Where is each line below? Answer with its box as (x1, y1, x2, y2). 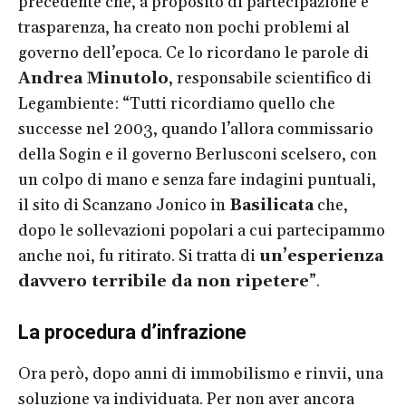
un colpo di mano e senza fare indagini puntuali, (18, 169, 376, 190)
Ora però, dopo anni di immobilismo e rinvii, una (18, 362, 383, 384)
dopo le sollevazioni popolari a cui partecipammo (18, 219, 385, 241)
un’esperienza (259, 245, 383, 266)
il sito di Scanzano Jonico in (18, 194, 229, 216)
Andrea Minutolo (18, 67, 169, 89)
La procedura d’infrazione (18, 320, 246, 343)
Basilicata (229, 194, 314, 216)
